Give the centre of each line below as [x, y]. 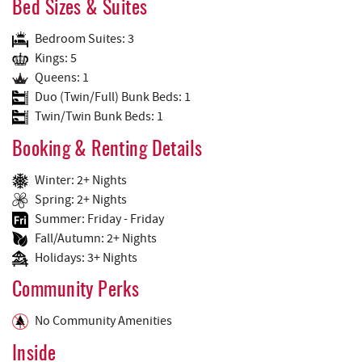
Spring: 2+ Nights [81, 199]
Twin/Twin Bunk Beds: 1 [99, 116]
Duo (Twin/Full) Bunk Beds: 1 [113, 97]
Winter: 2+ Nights [81, 180]
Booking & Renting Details [107, 150]
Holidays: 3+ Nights [86, 257]
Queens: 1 [62, 77]
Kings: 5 [56, 58]
